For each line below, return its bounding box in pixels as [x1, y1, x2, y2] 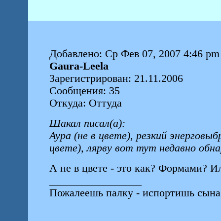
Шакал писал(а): [49, 117, 125, 129]
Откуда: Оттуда [49, 97, 122, 109]
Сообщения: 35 [49, 85, 120, 97]
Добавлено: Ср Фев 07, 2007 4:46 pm [49, 48, 220, 60]
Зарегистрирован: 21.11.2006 [49, 73, 183, 84]
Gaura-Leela [49, 60, 109, 72]
